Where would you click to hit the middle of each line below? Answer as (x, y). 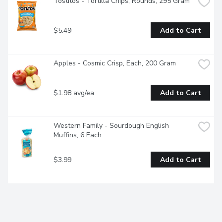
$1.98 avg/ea (74, 93)
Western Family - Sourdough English (111, 126)
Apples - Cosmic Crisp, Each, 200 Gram (115, 63)
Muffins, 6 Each (78, 135)
